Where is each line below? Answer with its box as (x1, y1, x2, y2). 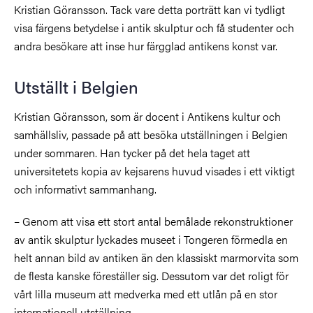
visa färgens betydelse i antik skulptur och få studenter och (14, 19, 294, 36)
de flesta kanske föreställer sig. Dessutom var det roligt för (14, 267, 289, 284)
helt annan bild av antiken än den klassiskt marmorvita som (14, 249, 298, 265)
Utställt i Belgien (14, 74, 138, 99)
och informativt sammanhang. (14, 180, 156, 197)
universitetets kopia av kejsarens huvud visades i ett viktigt (14, 162, 295, 179)
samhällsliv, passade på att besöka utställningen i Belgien (14, 126, 288, 143)
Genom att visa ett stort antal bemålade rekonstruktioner (22, 212, 293, 229)
